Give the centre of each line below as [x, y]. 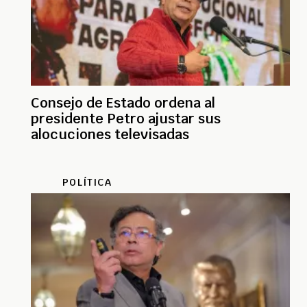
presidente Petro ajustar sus [126, 119]
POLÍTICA [87, 183]
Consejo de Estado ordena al [123, 103]
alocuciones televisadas [110, 135]
